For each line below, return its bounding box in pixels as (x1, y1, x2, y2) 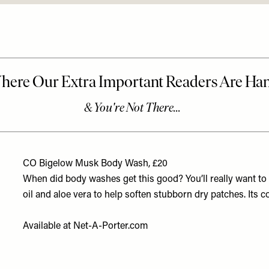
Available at (23, 222, 74, 231)
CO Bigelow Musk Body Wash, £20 (23, 159, 168, 169)
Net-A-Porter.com (73, 222, 149, 231)
